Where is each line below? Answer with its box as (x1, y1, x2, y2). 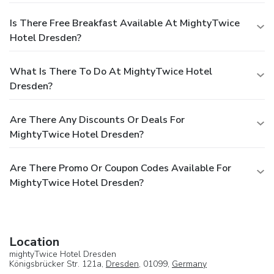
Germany (172, 257, 207, 270)
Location (9, 233, 59, 250)
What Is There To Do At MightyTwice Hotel (10, 64, 212, 78)
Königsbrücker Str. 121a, (9, 257, 106, 270)
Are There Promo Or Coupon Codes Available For (10, 161, 231, 175)
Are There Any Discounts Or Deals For (10, 113, 185, 127)
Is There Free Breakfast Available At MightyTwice (10, 16, 240, 30)
